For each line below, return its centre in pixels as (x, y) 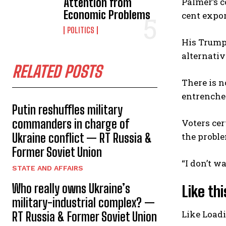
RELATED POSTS (57, 71)
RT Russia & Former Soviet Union (84, 216)
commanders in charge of (71, 124)
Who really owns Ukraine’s (71, 188)
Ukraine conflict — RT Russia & (82, 138)
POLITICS (81, 30)
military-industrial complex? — (83, 202)
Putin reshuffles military (67, 109)
